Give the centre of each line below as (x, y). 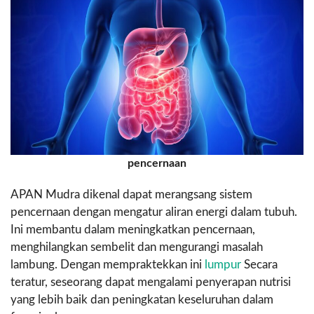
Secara (259, 264)
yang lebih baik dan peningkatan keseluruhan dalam (142, 299)
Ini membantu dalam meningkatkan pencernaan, (133, 229)
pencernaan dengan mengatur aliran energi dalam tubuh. (154, 212)
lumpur (223, 264)
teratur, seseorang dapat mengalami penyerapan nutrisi (151, 282)
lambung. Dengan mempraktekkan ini (108, 264)
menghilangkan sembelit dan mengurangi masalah (137, 247)
